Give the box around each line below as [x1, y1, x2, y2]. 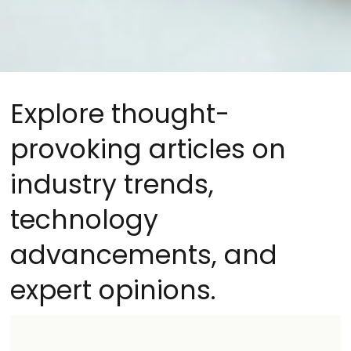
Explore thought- [9, 96, 230, 133]
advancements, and [9, 237, 277, 274]
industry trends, [9, 166, 214, 204]
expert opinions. [9, 272, 215, 309]
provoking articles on [9, 131, 286, 168]
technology [9, 201, 158, 239]
